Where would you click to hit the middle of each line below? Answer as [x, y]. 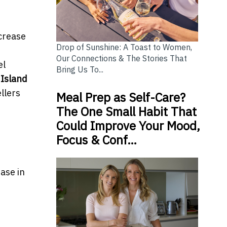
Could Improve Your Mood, [128, 126]
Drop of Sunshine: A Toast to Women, [124, 47]
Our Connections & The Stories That [121, 59]
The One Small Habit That [126, 112]
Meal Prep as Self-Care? [121, 98]
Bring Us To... [80, 70]
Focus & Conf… [96, 140]
